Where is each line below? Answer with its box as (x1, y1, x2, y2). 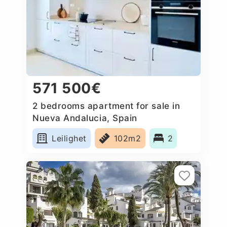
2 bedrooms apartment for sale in (32, 100, 180, 111)
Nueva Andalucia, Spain (32, 112, 137, 123)
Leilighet (52, 133, 87, 143)
